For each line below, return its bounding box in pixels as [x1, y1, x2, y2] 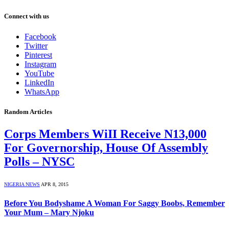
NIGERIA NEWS [4, 181, 40, 187]
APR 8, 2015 [41, 181, 68, 187]
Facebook [25, 32, 56, 41]
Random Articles [4, 107, 52, 116]
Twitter [25, 41, 48, 50]
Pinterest [25, 50, 52, 59]
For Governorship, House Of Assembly [4, 141, 208, 154]
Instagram [25, 59, 56, 68]
